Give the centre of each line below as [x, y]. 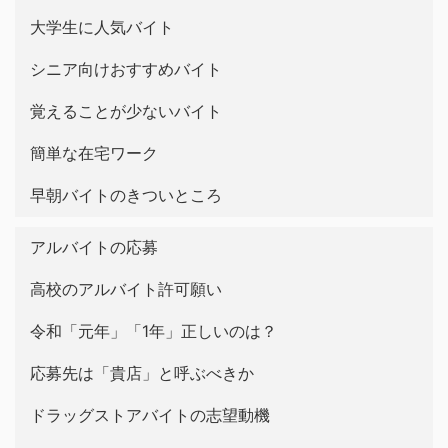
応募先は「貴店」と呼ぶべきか [142, 372]
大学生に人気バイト [102, 26]
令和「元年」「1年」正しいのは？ [153, 330]
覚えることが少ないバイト [126, 110]
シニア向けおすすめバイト [126, 68]
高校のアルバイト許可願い [126, 288]
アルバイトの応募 [94, 246]
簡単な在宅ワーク [94, 152]
